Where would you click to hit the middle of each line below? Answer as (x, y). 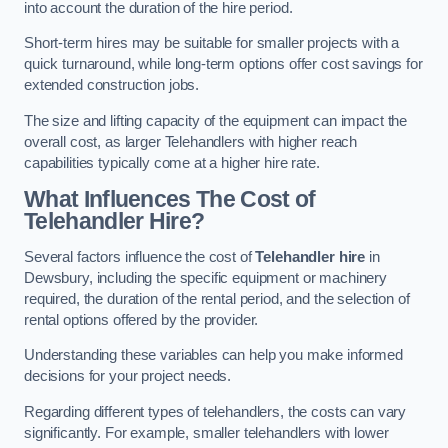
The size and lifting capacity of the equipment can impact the (216, 120)
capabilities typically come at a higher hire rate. (172, 162)
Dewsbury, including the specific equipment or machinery (206, 277)
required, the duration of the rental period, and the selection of (217, 298)
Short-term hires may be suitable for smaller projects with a (212, 43)
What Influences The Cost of (170, 199)
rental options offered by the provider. (141, 319)
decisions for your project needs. (128, 376)
